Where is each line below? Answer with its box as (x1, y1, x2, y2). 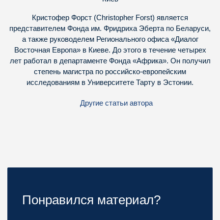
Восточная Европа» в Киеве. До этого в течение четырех (14, 46, 206, 54)
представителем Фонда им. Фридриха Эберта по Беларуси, (9, 24, 211, 32)
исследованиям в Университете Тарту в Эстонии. (27, 78, 193, 86)
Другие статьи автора (80, 99, 153, 107)
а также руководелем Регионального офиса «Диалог (22, 35, 198, 43)
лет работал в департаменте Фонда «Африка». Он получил (9, 56, 211, 65)
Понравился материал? (22, 192, 161, 207)
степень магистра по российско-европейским (34, 67, 186, 76)
